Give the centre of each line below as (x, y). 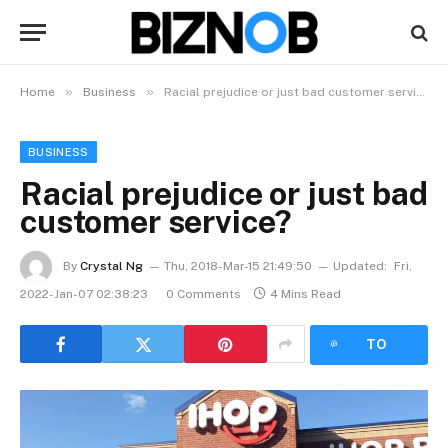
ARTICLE (376, 382)
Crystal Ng (111, 266)
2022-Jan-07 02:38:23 (84, 294)
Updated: (360, 266)
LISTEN (376, 306)
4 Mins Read (305, 294)
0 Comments (203, 294)
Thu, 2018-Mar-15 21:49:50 (238, 266)
